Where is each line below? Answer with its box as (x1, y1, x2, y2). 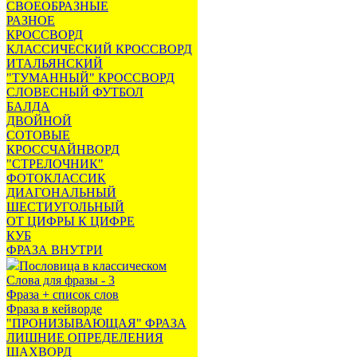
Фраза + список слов (6, 288, 119, 301)
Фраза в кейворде (6, 302, 102, 316)
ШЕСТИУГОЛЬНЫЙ (6, 200, 124, 214)
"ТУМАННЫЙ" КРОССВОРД (6, 71, 175, 84)
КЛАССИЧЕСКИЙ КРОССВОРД (6, 42, 192, 56)
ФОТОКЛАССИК (6, 171, 106, 185)
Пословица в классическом (19, 259, 167, 273)
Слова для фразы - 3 (6, 273, 115, 287)
